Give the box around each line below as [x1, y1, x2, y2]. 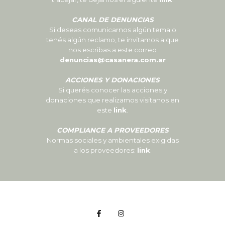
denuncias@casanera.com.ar [59, 56, 166, 64]
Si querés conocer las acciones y [58, 86, 167, 94]
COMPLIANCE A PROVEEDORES [56, 126, 169, 135]
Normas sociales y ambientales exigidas [46, 136, 179, 145]
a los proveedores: [73, 146, 137, 155]
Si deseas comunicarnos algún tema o [49, 26, 176, 34]
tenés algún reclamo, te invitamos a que [46, 36, 179, 44]
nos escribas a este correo [68, 46, 157, 54]
